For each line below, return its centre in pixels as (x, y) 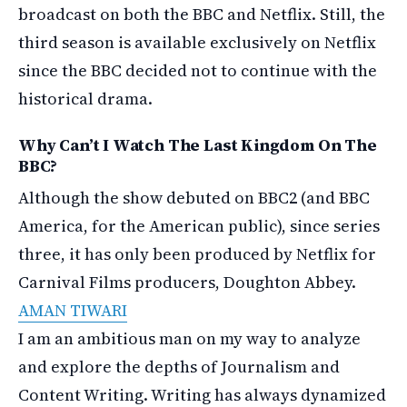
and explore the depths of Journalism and (179, 367)
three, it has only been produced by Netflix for (197, 254)
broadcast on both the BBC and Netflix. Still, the (202, 14)
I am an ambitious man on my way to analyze (189, 338)
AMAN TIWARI (73, 310)
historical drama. (85, 99)
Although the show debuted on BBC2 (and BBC (194, 198)
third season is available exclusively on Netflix (197, 42)
